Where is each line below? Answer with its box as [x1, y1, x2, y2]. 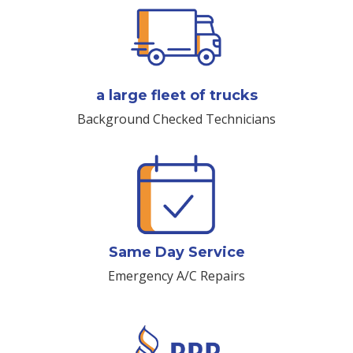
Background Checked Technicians [77, 110, 276, 128]
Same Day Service [108, 243, 245, 262]
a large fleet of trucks [95, 87, 258, 105]
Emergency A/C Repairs [108, 267, 245, 285]
